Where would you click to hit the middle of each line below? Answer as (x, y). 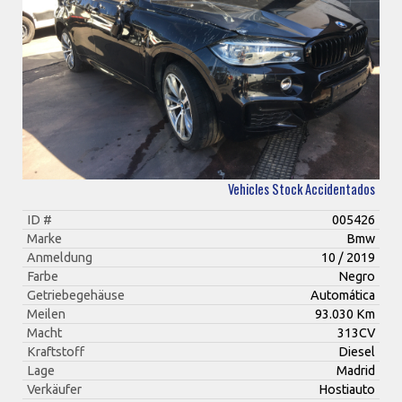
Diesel (357, 351)
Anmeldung (60, 257)
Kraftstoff (56, 351)
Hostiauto (347, 389)
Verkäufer (54, 389)
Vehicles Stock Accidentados (301, 188)
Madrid (356, 370)
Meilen (46, 314)
